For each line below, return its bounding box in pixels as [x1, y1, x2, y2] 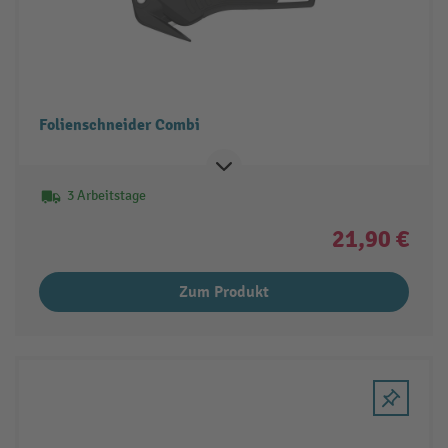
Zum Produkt [179, 281, 269, 302]
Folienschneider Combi [38, 114, 200, 135]
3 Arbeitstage [66, 186, 146, 204]
